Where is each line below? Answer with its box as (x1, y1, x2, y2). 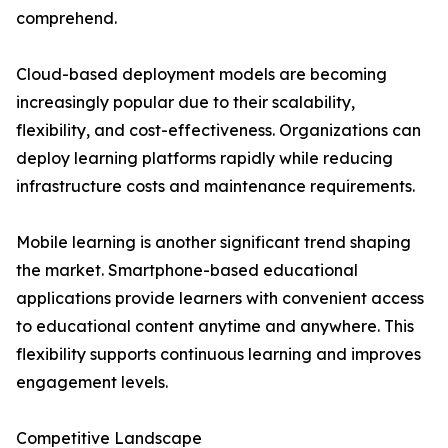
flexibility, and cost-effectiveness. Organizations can (16, 120, 421, 141)
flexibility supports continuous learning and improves (16, 344, 421, 365)
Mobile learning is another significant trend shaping (16, 232, 411, 253)
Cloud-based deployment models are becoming (16, 64, 387, 85)
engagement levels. (16, 372, 168, 393)
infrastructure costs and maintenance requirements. (16, 176, 415, 197)
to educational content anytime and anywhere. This (16, 316, 414, 337)
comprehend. (16, 8, 117, 29)
